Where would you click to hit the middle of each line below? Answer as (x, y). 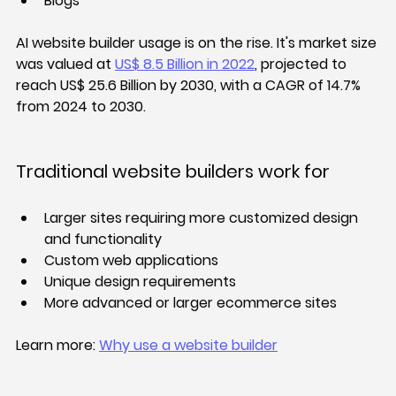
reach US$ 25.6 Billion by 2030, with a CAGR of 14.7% (190, 86)
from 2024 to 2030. (81, 107)
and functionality (103, 240)
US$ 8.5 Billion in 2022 (185, 65)
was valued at (65, 65)
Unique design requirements (140, 282)
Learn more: (57, 346)
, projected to (302, 65)
